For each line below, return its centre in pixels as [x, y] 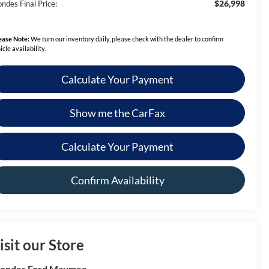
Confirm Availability [117, 180]
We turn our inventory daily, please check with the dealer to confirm [127, 38]
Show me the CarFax [117, 113]
